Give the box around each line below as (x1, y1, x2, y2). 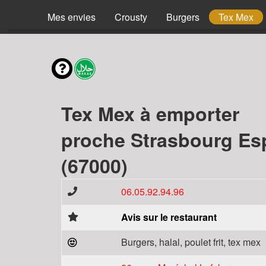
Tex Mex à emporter (61, 100, 239, 127)
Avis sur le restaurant (121, 210, 217, 224)
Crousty (115, 10, 147, 24)
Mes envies (47, 10, 96, 24)
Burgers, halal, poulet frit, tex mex (121, 235, 261, 249)
